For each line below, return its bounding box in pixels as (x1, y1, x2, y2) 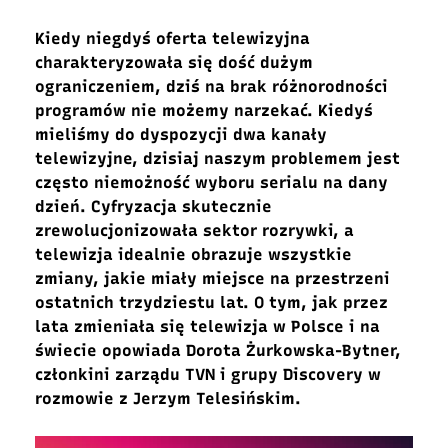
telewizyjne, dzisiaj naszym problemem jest (35, 149, 400, 168)
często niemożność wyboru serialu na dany (35, 173, 388, 192)
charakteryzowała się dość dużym (35, 53, 313, 72)
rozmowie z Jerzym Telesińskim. (35, 389, 311, 408)
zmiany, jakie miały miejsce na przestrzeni (35, 269, 390, 288)
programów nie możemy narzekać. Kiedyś (35, 101, 373, 120)
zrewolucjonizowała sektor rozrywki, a (35, 221, 354, 240)
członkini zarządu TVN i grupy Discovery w (35, 365, 381, 384)
